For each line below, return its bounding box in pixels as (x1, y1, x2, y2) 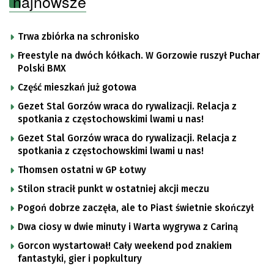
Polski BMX (18, 63, 66, 75)
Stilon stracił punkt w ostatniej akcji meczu (18, 183, 209, 195)
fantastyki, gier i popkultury (18, 253, 142, 265)
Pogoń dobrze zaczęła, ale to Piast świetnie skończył (18, 202, 254, 214)
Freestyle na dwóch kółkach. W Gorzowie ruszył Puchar (18, 50, 260, 62)
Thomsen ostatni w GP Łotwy (18, 165, 146, 176)
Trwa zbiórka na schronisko (18, 31, 139, 43)
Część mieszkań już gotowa (18, 82, 136, 94)
